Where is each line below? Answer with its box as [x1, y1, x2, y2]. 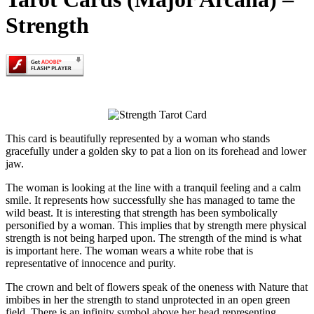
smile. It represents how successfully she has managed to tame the [6, 193, 295, 206]
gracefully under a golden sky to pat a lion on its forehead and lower [6, 144, 306, 157]
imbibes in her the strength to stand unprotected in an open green [6, 293, 290, 306]
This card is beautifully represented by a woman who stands [6, 132, 270, 144]
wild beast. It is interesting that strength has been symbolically [6, 206, 278, 219]
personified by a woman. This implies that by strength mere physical [6, 219, 306, 231]
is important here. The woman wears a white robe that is [6, 244, 253, 257]
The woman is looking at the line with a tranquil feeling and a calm [6, 181, 301, 193]
